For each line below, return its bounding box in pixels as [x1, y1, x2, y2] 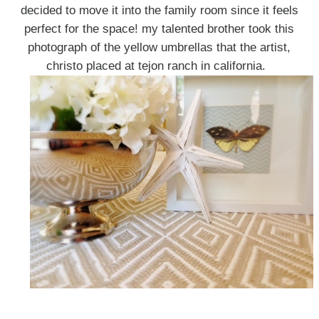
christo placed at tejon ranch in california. [46, 59, 273, 73]
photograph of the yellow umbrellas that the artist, [28, 41, 291, 55]
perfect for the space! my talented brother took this [24, 22, 295, 36]
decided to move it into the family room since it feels [20, 4, 298, 18]
